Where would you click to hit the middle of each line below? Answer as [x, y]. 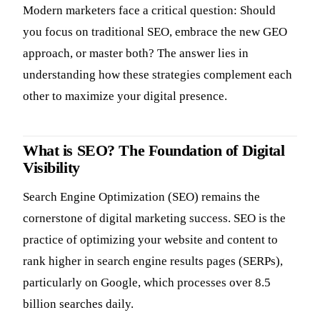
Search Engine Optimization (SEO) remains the [141, 197]
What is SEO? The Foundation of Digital [154, 150]
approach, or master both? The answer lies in [136, 53]
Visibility [51, 167]
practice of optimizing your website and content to [150, 240]
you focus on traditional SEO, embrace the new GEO [155, 31]
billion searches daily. [78, 304]
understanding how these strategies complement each [157, 74]
